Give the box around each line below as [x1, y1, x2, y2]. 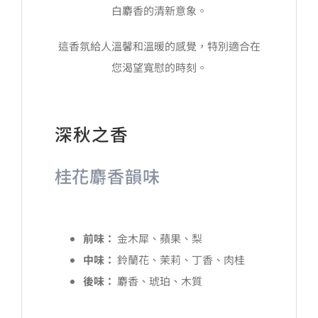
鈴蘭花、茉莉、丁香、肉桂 [114, 251, 245, 267]
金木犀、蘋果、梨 [114, 230, 202, 246]
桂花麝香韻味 [54, 163, 160, 188]
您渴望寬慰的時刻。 [111, 59, 207, 75]
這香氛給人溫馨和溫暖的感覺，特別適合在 [57, 38, 261, 53]
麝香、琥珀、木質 [114, 273, 202, 288]
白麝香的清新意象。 [111, 2, 207, 18]
